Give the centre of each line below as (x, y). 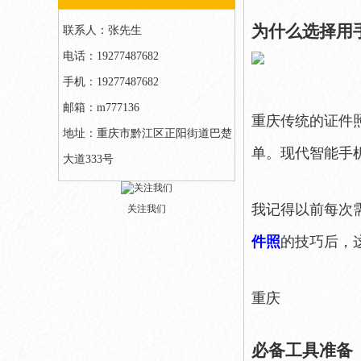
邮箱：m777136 (101, 108)
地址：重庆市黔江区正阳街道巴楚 (147, 133)
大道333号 (88, 159)
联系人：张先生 (102, 30)
